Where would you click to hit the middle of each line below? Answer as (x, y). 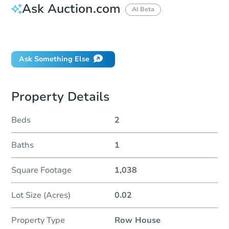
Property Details (60, 97)
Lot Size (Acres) (41, 196)
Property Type (38, 221)
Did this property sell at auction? (75, 34)
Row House (138, 221)
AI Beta (143, 9)
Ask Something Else (54, 59)
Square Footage (41, 170)
